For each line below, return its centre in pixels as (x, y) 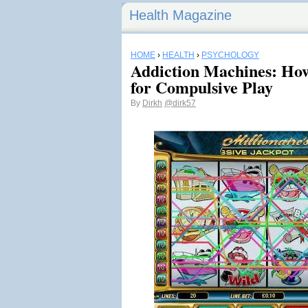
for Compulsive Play (202, 87)
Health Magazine (180, 15)
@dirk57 (180, 103)
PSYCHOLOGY (230, 55)
